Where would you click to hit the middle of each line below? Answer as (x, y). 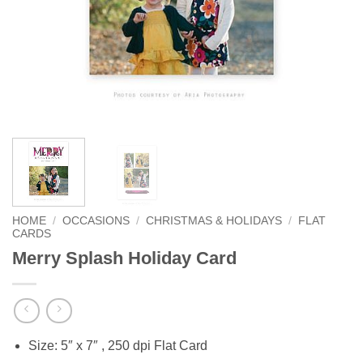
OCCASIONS (96, 220)
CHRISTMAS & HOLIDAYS (214, 220)
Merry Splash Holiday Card (124, 258)
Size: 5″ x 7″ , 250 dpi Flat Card (118, 346)
